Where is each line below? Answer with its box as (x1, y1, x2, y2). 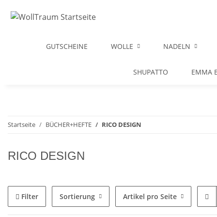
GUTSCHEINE (46, 42, 88, 51)
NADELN (163, 42, 190, 51)
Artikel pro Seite (123, 192, 177, 201)
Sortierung (60, 192, 95, 201)
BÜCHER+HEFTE (46, 120, 92, 129)
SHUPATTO (133, 67, 168, 77)
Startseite (8, 120, 35, 129)
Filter (21, 192, 38, 201)
